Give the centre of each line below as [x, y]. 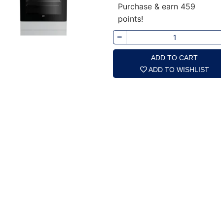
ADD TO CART [175, 57]
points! [130, 18]
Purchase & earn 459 [156, 6]
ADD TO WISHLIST [179, 69]
